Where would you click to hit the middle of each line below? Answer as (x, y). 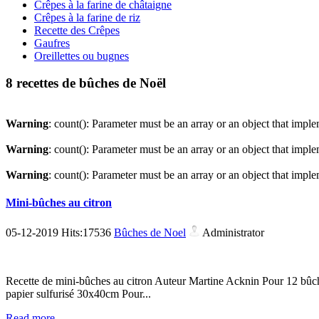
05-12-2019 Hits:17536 (60, 232)
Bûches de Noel (150, 232)
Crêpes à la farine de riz (87, 17)
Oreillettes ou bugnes (82, 56)
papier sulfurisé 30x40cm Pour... (78, 293)
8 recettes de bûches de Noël (86, 83)
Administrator (232, 232)
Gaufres (52, 43)
